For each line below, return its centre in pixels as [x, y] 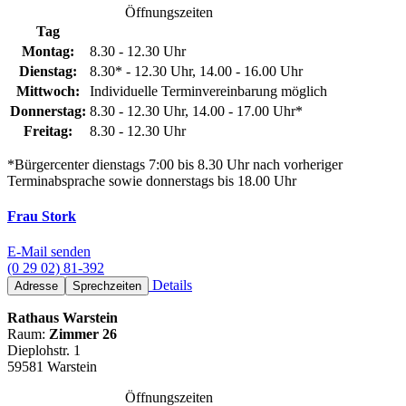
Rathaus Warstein [63, 318]
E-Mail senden [49, 252]
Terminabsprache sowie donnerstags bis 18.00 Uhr [152, 180]
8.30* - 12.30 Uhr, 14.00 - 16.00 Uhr [196, 71]
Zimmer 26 [83, 334]
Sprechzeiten [107, 286]
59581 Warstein [52, 367]
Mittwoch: [48, 91]
